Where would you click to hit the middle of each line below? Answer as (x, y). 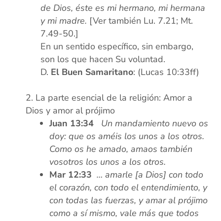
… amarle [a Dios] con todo (149, 175)
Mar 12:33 (71, 175)
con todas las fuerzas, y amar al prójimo (129, 201)
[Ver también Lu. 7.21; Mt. (141, 21)
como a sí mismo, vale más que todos (124, 213)
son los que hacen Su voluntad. (103, 59)
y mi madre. (65, 21)
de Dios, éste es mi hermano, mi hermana (123, 8)
